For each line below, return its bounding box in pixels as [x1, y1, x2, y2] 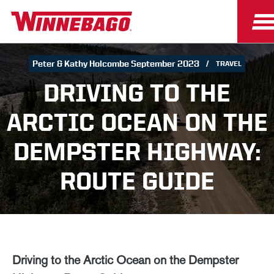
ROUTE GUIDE [59, 168, 215, 194]
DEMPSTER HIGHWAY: [13, 138, 261, 165]
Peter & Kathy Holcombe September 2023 [32, 58, 200, 69]
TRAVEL [216, 59, 242, 68]
